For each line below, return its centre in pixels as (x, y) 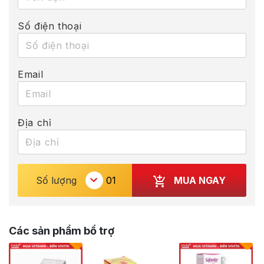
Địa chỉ (35, 123)
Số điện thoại (50, 26)
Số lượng (57, 181)
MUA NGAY (199, 180)
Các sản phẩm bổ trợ (62, 231)
